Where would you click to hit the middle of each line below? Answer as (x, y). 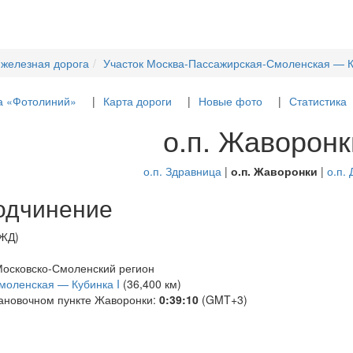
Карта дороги (137, 101)
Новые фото (230, 101)
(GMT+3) (223, 299)
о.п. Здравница (182, 171)
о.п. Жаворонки (274, 171)
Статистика (318, 101)
